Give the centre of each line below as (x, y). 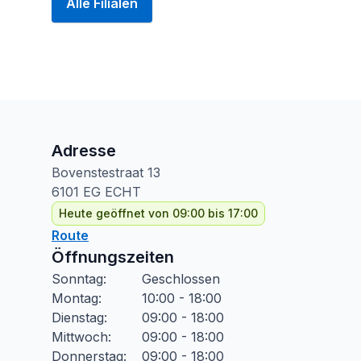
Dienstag (78, 317)
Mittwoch (80, 337)
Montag (75, 298)
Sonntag (77, 279)
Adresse (84, 151)
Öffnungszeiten (113, 257)
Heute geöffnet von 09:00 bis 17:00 (158, 213)
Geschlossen (181, 279)
